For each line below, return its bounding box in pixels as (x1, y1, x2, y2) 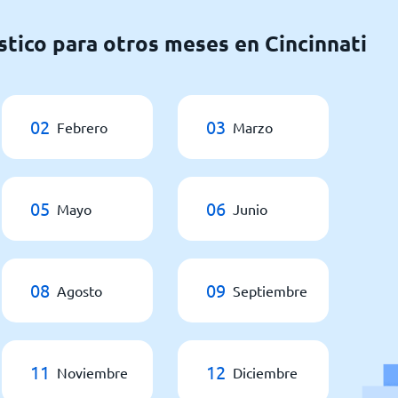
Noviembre (57, 363, 128, 381)
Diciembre (233, 363, 298, 381)
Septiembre (233, 282, 307, 299)
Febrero (57, 118, 107, 136)
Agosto (57, 282, 102, 299)
